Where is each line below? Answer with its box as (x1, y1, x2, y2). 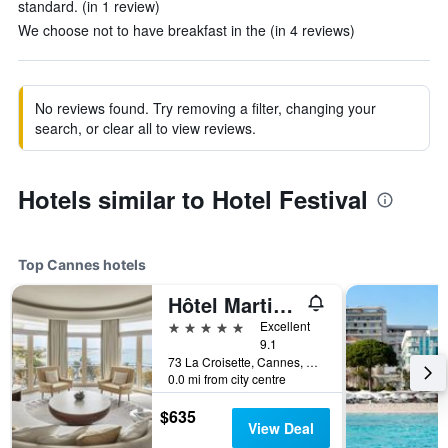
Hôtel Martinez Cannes (273, 290, 293, 319)
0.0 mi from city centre (168, 370, 286, 387)
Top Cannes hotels (18, 256, 146, 273)
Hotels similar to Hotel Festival (18, 182, 368, 216)
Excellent (260, 317, 310, 334)
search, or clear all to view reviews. (35, 118, 256, 138)
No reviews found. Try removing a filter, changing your (35, 98, 376, 118)
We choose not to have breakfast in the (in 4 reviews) (18, 20, 355, 40)
